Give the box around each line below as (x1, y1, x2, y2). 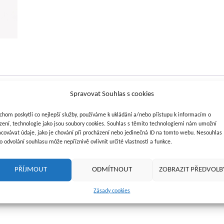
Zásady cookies (93, 187, 130, 193)
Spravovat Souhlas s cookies (69, 90, 154, 97)
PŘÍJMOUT (14, 165, 47, 173)
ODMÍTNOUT (91, 165, 132, 173)
